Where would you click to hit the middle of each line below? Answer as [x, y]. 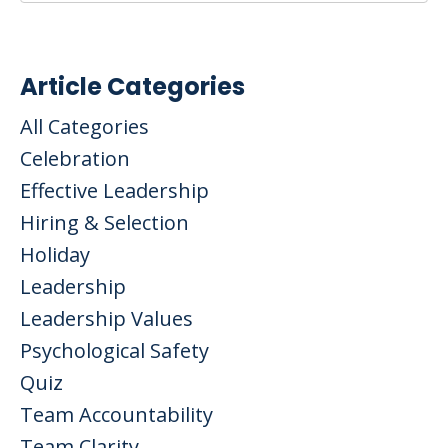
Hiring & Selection [104, 222]
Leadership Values [106, 318]
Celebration [75, 158]
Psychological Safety [114, 350]
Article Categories [132, 86]
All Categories [84, 126]
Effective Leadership [114, 190]
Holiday [55, 254]
